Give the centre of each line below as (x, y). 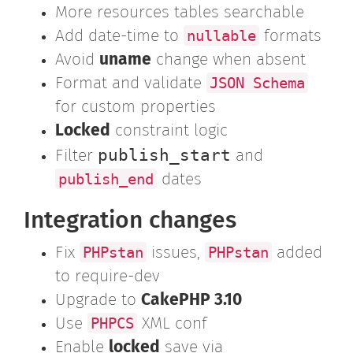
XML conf (172, 324)
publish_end (106, 179)
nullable (221, 35)
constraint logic (169, 131)
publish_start (164, 155)
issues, (176, 253)
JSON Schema (257, 83)
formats (290, 37)
